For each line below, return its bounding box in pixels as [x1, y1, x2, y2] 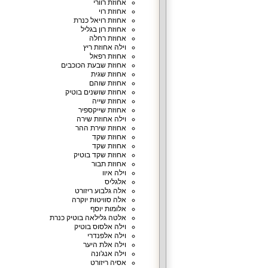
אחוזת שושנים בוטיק [65, 88, 126, 96]
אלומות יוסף [90, 205, 126, 213]
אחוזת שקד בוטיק [73, 151, 126, 159]
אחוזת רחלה [89, 34, 126, 42]
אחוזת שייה [92, 97, 126, 105]
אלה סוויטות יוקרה [71, 196, 126, 204]
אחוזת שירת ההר [75, 124, 126, 132]
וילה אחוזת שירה [76, 115, 126, 123]
